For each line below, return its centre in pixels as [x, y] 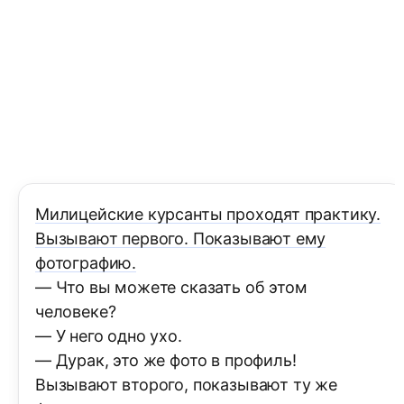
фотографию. [86, 263]
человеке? [76, 312]
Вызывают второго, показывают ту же [186, 385]
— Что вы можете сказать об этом [171, 288]
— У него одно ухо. [109, 336]
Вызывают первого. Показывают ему [181, 239]
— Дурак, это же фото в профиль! [166, 361]
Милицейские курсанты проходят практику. [208, 215]
